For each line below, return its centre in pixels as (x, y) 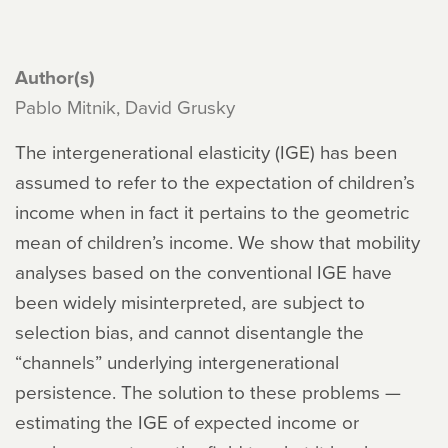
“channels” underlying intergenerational (177, 361)
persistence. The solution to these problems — (208, 391)
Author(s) (55, 77)
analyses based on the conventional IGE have (203, 271)
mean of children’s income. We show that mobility (217, 241)
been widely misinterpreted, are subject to (190, 301)
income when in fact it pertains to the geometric (212, 211)
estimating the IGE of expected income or (187, 421)
